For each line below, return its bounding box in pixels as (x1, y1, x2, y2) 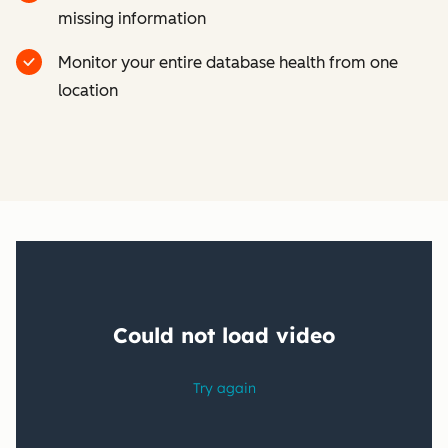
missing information (58, 9, 206, 28)
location (58, 81, 118, 100)
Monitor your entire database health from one (58, 53, 398, 72)
